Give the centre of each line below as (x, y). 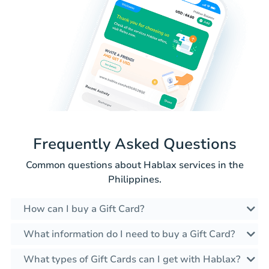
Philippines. (134, 180)
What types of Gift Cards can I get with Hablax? (132, 260)
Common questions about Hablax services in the (134, 165)
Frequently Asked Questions (134, 144)
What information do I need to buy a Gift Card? (129, 234)
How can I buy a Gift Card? (84, 209)
